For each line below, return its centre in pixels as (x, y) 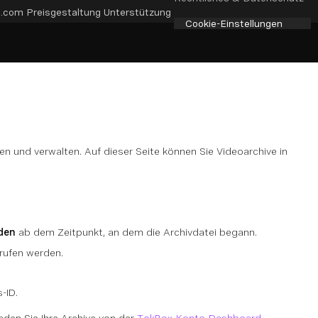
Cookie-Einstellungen (234, 23)
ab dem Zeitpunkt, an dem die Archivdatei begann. (136, 232)
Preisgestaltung (64, 12)
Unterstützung (137, 12)
